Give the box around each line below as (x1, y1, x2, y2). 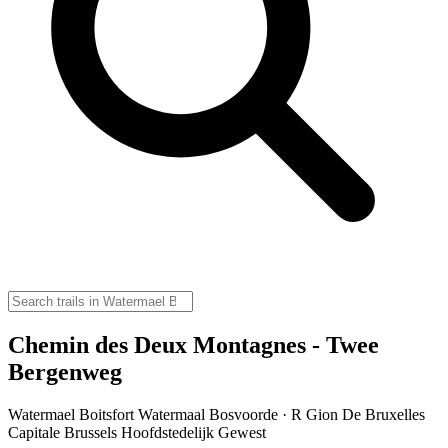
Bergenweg (8, 358, 122, 385)
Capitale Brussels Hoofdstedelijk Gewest (8, 423, 266, 441)
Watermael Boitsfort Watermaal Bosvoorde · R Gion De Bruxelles (8, 405, 425, 423)
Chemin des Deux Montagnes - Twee (8, 331, 379, 358)
